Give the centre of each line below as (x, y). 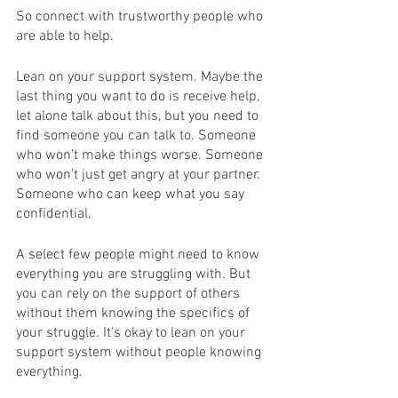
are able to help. (65, 36)
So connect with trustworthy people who (141, 17)
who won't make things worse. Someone (141, 155)
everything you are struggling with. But (135, 275)
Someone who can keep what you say (132, 195)
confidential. (57, 214)
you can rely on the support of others (130, 294)
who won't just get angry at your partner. (140, 175)
